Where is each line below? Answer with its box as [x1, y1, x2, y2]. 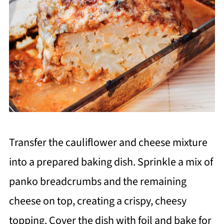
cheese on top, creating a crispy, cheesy [8, 192, 186, 209]
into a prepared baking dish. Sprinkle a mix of [8, 153, 213, 170]
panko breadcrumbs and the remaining [8, 173, 186, 189]
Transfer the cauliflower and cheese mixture [8, 134, 207, 150]
